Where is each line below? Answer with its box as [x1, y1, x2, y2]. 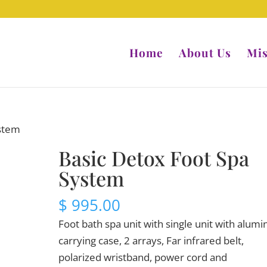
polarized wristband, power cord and [58, 250, 228, 264]
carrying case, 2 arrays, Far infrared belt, [58, 234, 244, 247]
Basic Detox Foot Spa [58, 144, 250, 172]
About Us [179, 45, 231, 60]
